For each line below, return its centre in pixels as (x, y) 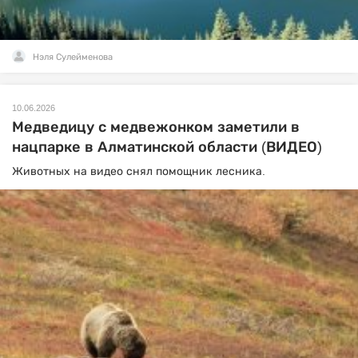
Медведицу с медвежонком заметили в (156, 127)
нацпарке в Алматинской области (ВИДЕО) (167, 147)
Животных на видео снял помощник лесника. (139, 171)
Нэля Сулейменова (73, 56)
